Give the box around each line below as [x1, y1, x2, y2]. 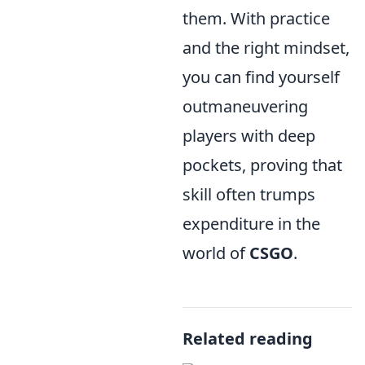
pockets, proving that [182, 154, 342, 176]
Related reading [182, 328, 313, 350]
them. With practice [182, 7, 330, 29]
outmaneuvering [182, 95, 308, 117]
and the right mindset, [182, 37, 350, 59]
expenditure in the [182, 213, 320, 235]
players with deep [182, 125, 315, 147]
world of [182, 242, 249, 264]
